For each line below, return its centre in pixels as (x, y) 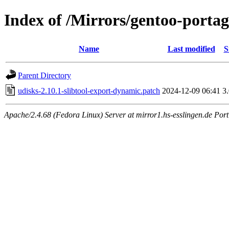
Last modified (191, 49)
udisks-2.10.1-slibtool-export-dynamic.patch (89, 90)
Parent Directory (44, 75)
